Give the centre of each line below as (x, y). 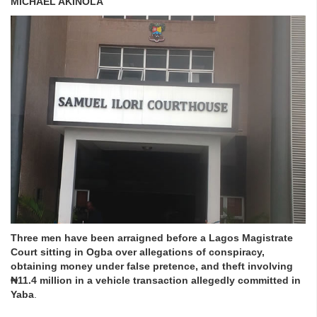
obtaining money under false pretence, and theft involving (152, 266)
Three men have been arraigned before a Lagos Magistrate (152, 237)
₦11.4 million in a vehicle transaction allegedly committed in (156, 280)
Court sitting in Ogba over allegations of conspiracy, (138, 252)
